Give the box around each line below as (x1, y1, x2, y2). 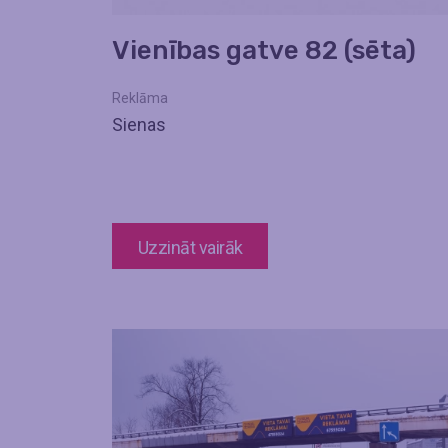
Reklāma (112, 90, 168, 107)
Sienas (112, 114, 166, 136)
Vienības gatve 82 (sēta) (112, 35, 416, 67)
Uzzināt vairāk (138, 236, 243, 258)
